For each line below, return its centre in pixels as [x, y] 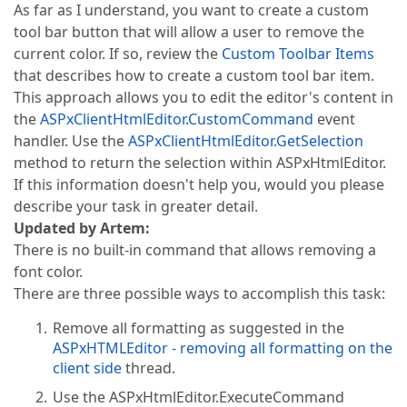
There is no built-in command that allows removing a [195, 250]
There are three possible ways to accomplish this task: [199, 293]
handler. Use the [71, 141]
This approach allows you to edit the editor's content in [203, 97]
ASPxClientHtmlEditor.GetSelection [246, 141]
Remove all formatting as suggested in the [199, 328]
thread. [149, 368]
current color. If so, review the [118, 54]
